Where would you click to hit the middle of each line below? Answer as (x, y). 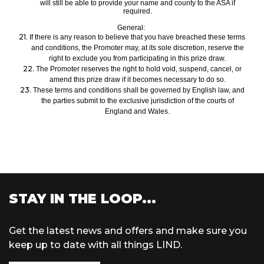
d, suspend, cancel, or (206, 69)
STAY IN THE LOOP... (82, 199)
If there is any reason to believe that (87, 37)
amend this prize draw (85, 80)
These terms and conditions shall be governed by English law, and (138, 90)
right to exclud (71, 59)
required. (137, 11)
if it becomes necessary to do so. (174, 80)
